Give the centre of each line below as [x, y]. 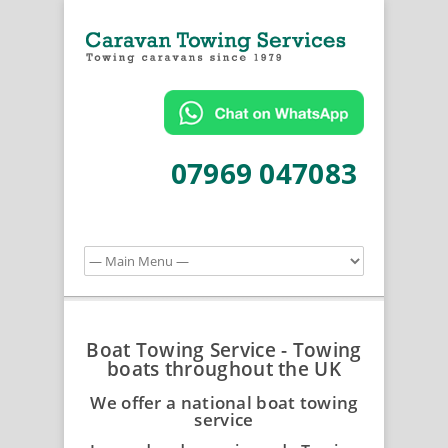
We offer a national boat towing [224, 403]
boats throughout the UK [224, 369]
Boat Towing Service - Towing [224, 350]
